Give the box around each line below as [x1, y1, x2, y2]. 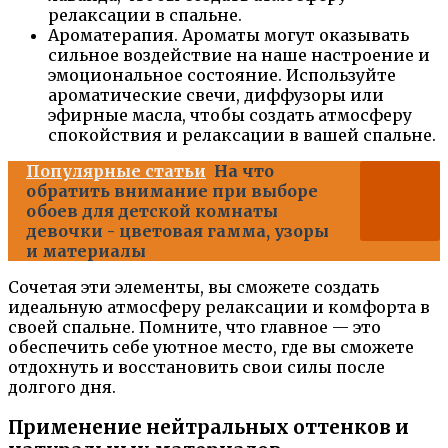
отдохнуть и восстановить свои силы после [8, 357, 385, 378]
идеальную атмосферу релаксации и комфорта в [8, 297, 430, 318]
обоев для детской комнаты [26, 201, 278, 222]
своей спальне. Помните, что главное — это [8, 317, 381, 338]
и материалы [26, 241, 146, 262]
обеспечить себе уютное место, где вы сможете [8, 337, 414, 358]
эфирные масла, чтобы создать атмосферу [48, 105, 412, 126]
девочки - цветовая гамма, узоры [26, 221, 329, 242]
